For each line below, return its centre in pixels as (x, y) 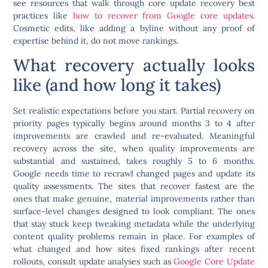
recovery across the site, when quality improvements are (134, 149)
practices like (43, 16)
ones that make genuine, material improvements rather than (134, 199)
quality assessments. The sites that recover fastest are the (134, 186)
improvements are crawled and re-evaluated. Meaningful (134, 136)
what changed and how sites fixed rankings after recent (134, 249)
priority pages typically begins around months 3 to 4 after (134, 124)
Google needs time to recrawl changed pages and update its (134, 174)
